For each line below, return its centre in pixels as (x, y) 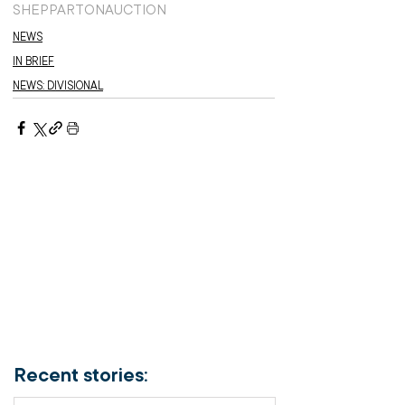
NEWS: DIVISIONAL (58, 85)
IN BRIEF (33, 61)
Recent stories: (81, 375)
